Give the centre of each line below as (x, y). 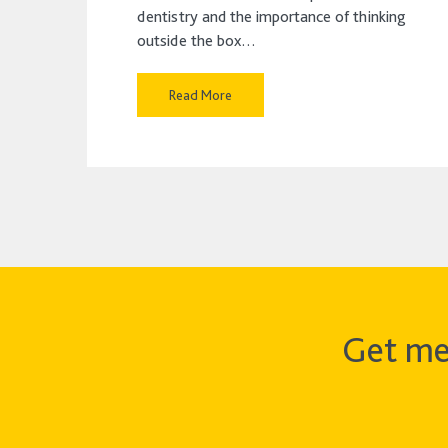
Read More (201, 94)
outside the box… (197, 40)
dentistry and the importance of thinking (272, 16)
